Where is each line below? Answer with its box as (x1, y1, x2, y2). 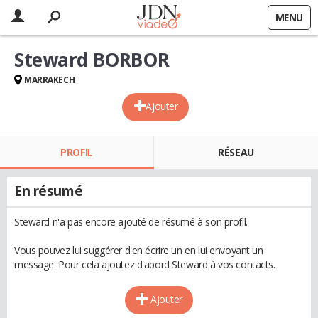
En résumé (14, 182, 83, 200)
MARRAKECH (24, 74, 75, 86)
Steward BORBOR (14, 47, 170, 72)
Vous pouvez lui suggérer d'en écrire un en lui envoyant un (14, 243, 263, 257)
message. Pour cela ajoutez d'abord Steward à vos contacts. (14, 258, 275, 271)
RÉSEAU (218, 146, 254, 159)
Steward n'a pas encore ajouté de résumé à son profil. (14, 215, 248, 229)
